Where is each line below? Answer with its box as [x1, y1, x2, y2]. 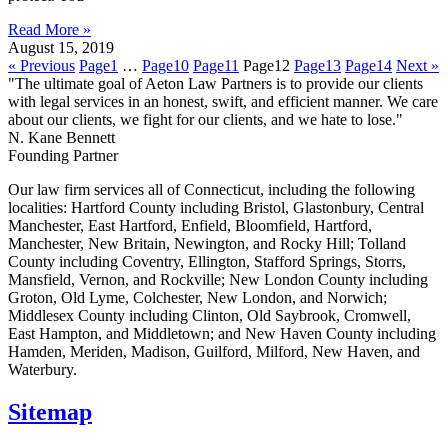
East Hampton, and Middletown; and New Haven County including [8, 325, 436, 343]
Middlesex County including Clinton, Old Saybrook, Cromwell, [8, 307, 411, 325]
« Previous [8, 57, 75, 75]
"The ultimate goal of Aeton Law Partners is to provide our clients [8, 75, 423, 93]
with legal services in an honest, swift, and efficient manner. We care [8, 93, 438, 111]
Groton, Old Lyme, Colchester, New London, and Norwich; [8, 289, 387, 307]
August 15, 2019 [8, 39, 114, 57]
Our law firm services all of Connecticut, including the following [8, 181, 415, 199]
